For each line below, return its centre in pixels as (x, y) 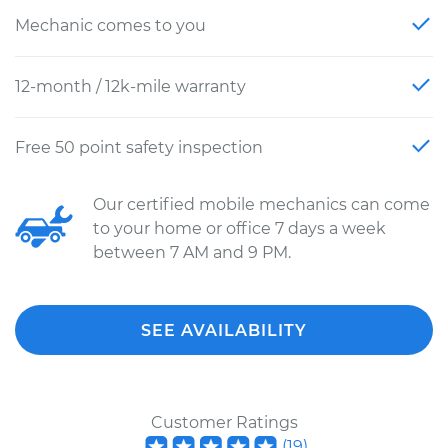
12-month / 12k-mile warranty (130, 86)
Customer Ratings (224, 422)
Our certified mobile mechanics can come (261, 204)
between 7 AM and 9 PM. (192, 252)
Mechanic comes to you (110, 25)
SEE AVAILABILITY (224, 330)
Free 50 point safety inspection (139, 147)
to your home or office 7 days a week (239, 228)
